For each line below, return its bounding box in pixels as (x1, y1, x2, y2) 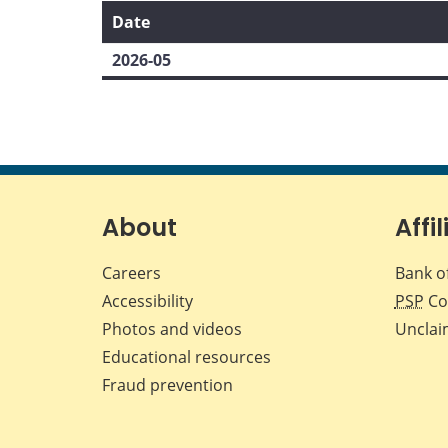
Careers (102, 261, 161, 284)
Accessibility (102, 289, 193, 312)
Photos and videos (102, 317, 242, 340)
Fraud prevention (102, 373, 233, 396)
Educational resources (102, 345, 271, 368)
